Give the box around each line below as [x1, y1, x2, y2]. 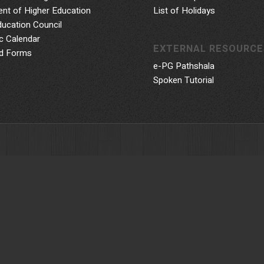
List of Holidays [153, 4, 216, 18]
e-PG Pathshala [153, 60, 215, 73]
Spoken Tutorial [153, 74, 214, 87]
